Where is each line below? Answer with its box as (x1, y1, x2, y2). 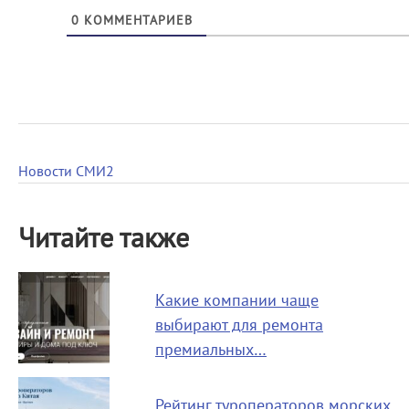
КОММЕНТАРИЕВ (79, 13, 193, 29)
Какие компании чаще (155, 291, 319, 311)
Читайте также (18, 223, 189, 256)
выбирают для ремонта (155, 316, 323, 336)
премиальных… (155, 341, 267, 361)
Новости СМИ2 (18, 163, 114, 181)
